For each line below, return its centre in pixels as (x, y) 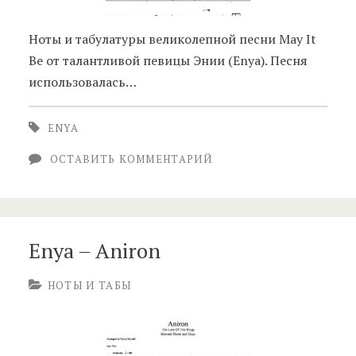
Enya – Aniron (94, 250)
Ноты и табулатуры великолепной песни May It (172, 39)
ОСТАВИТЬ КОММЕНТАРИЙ (131, 159)
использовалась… (82, 82)
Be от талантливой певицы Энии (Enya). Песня (168, 60)
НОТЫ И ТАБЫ (89, 285)
